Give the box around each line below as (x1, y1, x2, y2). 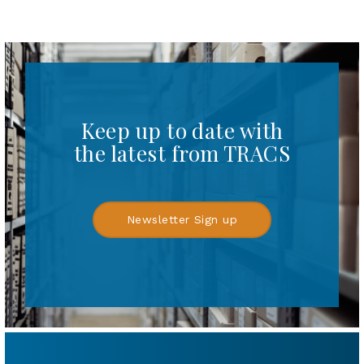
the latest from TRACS (73, 139, 291, 168)
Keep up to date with (80, 116, 284, 145)
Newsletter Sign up (126, 213, 238, 227)
